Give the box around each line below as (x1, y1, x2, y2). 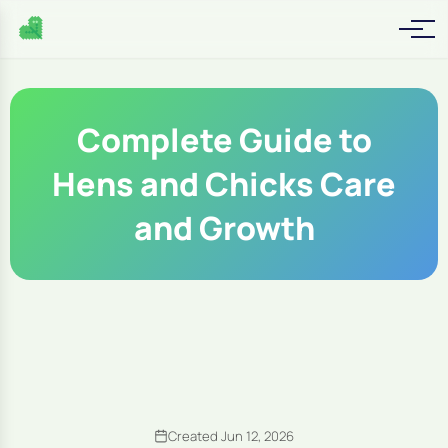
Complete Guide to (76, 118, 372, 162)
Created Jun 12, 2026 (168, 427, 294, 445)
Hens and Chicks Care (52, 162, 396, 206)
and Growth (133, 206, 315, 250)
